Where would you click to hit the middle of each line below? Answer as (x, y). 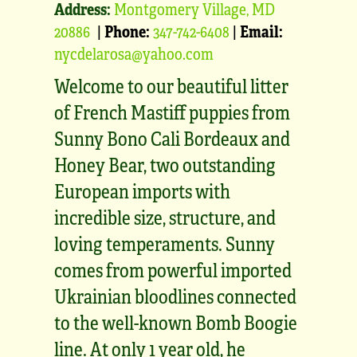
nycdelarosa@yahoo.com (134, 53)
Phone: (127, 30)
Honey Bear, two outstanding (165, 164)
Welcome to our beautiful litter (171, 85)
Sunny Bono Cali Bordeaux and (172, 138)
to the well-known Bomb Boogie (176, 322)
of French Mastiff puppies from (172, 112)
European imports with (142, 190)
